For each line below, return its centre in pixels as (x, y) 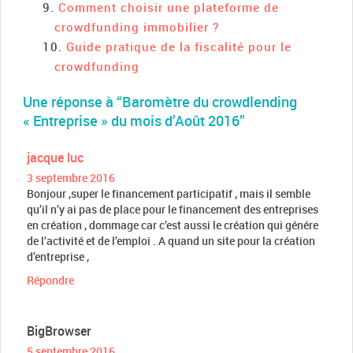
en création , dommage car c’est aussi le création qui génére (173, 225)
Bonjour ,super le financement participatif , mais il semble (169, 193)
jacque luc (55, 157)
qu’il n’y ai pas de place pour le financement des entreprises (173, 209)
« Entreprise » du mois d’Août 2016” (134, 120)
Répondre (50, 280)
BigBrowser (59, 331)
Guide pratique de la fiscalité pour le (179, 46)
